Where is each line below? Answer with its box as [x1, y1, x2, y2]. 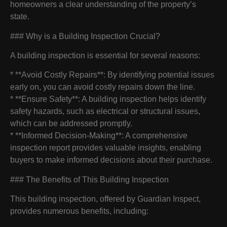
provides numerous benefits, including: [10, 207, 148, 216]
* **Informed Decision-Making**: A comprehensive [10, 131, 187, 140]
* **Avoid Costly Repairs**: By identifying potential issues [10, 70, 214, 80]
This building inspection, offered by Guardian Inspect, [10, 195, 201, 204]
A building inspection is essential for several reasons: [10, 51, 200, 60]
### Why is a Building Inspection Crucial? [10, 31, 160, 41]
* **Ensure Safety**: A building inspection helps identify [10, 95, 206, 104]
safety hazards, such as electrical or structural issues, [10, 107, 200, 116]
